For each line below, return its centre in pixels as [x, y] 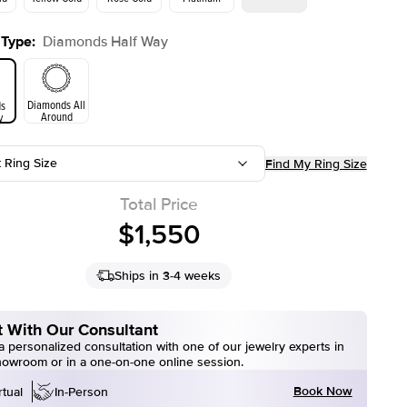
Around [56, 116]
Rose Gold [129, 63]
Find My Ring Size [316, 164]
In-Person [81, 392]
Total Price [159, 205]
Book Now [323, 391]
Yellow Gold [56, 63]
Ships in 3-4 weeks [168, 276]
